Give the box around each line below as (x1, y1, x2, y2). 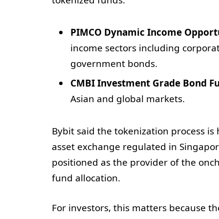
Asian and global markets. (70, 92, 185, 106)
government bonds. (70, 57, 157, 70)
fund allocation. (51, 172, 120, 185)
